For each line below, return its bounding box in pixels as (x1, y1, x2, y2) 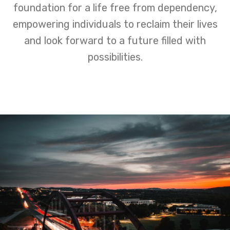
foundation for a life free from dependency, (13, 1, 217, 14)
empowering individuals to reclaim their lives (12, 17, 218, 30)
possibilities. (87, 50, 143, 63)
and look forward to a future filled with (24, 34, 206, 47)
